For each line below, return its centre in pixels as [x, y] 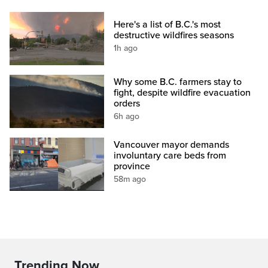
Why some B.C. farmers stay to [178, 82]
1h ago [126, 48]
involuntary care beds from [170, 156]
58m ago [130, 179]
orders [127, 104]
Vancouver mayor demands [172, 145]
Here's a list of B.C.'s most [167, 25]
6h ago [127, 117]
